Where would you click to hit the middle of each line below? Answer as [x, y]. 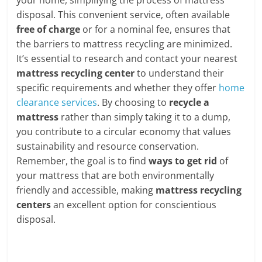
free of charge [49, 29]
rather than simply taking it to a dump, [145, 117]
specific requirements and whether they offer [118, 87]
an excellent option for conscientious [134, 204]
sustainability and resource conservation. [108, 146]
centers [34, 204]
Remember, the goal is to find [83, 161]
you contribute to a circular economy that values [124, 131]
